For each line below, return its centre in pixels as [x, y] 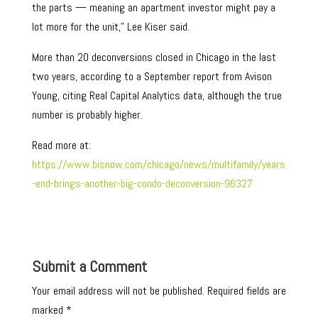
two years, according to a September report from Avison [152, 76]
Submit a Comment [89, 266]
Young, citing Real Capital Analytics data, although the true [157, 95]
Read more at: [61, 145]
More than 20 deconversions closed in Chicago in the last [154, 57]
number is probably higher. [87, 115]
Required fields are [246, 291]
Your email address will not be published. [118, 291]
